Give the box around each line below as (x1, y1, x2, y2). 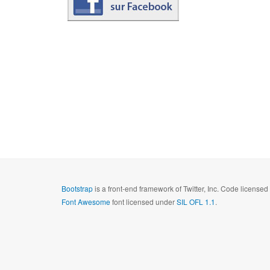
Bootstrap (61, 183, 93, 193)
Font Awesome (61, 196, 110, 207)
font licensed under (110, 196, 177, 207)
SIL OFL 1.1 (177, 196, 215, 207)
